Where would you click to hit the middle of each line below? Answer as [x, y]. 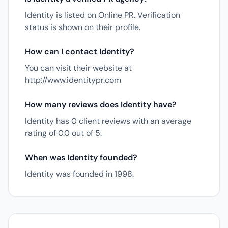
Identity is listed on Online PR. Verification [103, 15]
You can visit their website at [78, 68]
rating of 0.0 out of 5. [63, 133]
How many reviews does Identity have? [101, 105]
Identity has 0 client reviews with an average [108, 121]
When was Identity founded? [81, 158]
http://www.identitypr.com [73, 80]
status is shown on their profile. [83, 27]
